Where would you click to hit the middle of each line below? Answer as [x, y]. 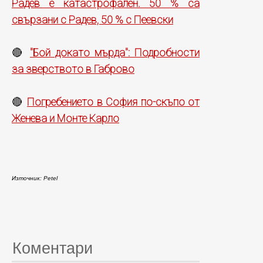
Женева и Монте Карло [65, 118]
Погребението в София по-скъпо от [113, 102]
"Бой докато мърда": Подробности [115, 52]
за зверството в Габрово [73, 69]
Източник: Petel [35, 178]
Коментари [53, 248]
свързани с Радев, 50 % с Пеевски [92, 19]
